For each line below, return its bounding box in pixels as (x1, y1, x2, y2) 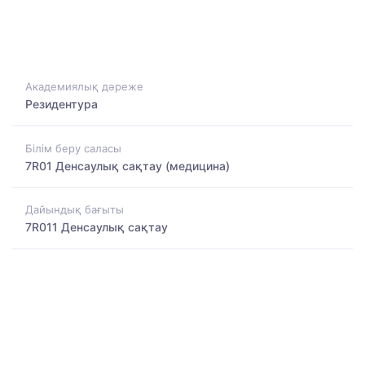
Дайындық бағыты (25, 202, 124, 216)
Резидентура (25, 97, 98, 112)
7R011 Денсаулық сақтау (25, 219, 168, 234)
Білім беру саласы (25, 141, 121, 155)
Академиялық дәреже (25, 80, 143, 94)
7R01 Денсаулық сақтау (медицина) (25, 158, 230, 173)
